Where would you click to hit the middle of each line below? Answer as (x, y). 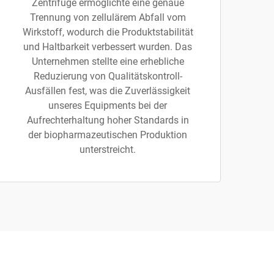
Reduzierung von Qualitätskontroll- (108, 76)
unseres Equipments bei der (108, 106)
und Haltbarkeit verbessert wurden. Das (108, 47)
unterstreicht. (108, 150)
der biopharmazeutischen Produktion (108, 135)
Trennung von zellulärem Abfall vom (108, 17)
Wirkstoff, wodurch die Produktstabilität (108, 32)
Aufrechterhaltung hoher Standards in (108, 120)
